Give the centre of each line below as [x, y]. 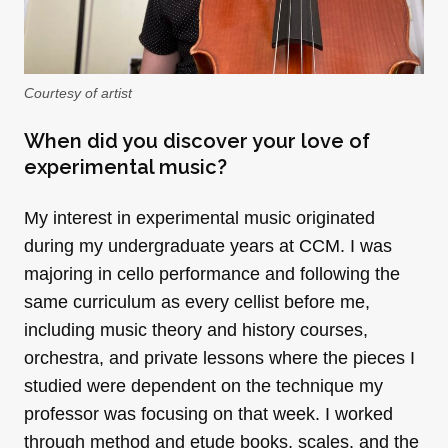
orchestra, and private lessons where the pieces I [219, 357]
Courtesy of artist [78, 92]
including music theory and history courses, [196, 329]
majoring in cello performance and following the [212, 273]
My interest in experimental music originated [199, 217]
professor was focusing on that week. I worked [208, 413]
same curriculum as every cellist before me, [197, 301]
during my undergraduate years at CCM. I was [208, 245]
